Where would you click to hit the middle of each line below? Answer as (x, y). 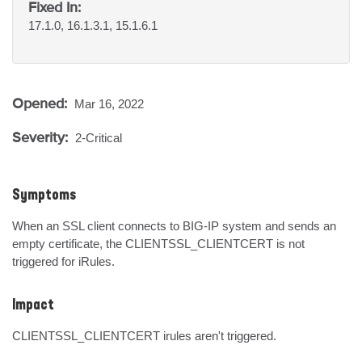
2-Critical (99, 138)
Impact (33, 305)
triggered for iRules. (63, 261)
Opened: (42, 103)
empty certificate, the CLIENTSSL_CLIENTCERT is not (158, 244)
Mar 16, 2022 (109, 104)
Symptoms (44, 196)
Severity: (42, 137)
